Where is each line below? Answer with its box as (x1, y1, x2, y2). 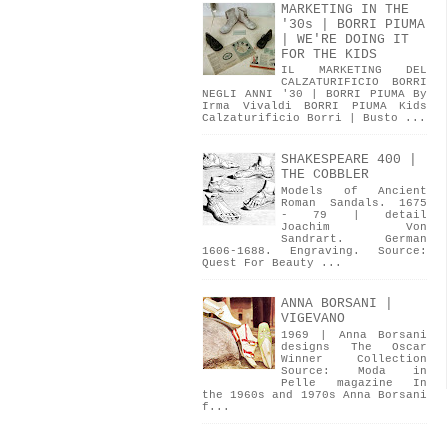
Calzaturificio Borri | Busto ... (202, 112, 426, 125)
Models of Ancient (281, 184, 427, 197)
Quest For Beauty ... (202, 256, 342, 269)
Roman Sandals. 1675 (281, 196, 427, 209)
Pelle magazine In (281, 377, 427, 390)
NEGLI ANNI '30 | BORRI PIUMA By (202, 88, 427, 101)
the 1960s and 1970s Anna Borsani (202, 389, 427, 402)
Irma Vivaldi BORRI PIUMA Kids (202, 100, 427, 113)
